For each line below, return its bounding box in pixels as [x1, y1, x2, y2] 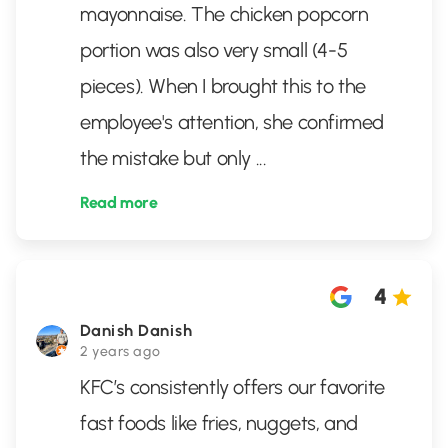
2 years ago [80, 343, 161, 360]
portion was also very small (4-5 [80, 38, 348, 62]
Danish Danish [80, 321, 193, 340]
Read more [80, 193, 158, 212]
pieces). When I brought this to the [80, 74, 367, 98]
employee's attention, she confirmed [80, 110, 385, 134]
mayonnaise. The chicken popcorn [80, 2, 369, 26]
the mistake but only [80, 146, 256, 170]
